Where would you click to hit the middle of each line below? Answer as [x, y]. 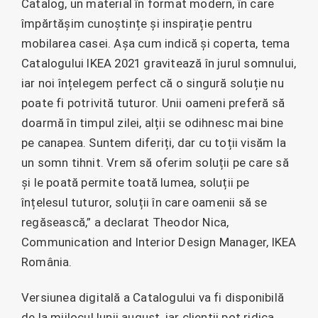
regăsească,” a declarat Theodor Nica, [125, 222]
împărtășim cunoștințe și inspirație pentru [137, 23]
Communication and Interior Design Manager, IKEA [159, 242]
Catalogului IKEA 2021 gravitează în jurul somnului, [159, 63]
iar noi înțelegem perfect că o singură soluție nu [153, 83]
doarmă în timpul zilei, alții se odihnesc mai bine [153, 122]
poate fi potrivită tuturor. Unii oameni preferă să [153, 103]
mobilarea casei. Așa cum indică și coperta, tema [156, 43]
